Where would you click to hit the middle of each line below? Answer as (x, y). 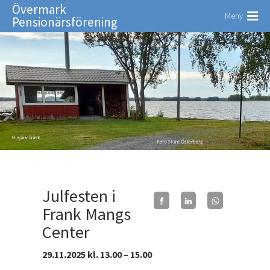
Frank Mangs (86, 214)
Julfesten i (79, 196)
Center (66, 232)
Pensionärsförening (65, 22)
